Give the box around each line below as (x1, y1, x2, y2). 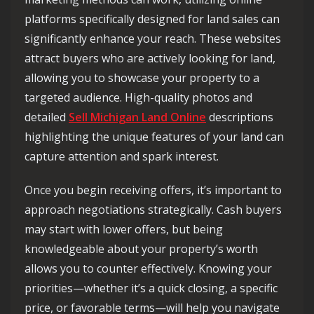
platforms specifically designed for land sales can (25, 11, 280, 27)
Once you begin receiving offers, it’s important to (25, 182, 282, 198)
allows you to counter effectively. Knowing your (25, 261, 272, 276)
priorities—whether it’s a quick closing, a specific (25, 280, 278, 296)
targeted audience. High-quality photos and (25, 90, 252, 105)
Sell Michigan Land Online (69, 109, 206, 125)
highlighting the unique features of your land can (25, 129, 284, 144)
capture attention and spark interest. (25, 149, 219, 164)
